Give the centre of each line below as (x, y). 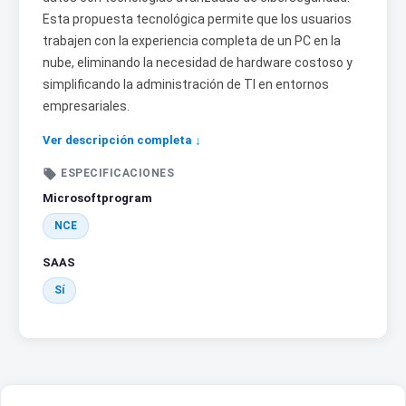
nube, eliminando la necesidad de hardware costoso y (198, 63)
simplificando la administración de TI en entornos (186, 85)
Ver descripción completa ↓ (122, 140)
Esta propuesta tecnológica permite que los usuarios (197, 19)
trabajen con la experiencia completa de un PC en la (192, 41)
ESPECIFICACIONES (117, 174)
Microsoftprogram (97, 198)
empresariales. (86, 106)
